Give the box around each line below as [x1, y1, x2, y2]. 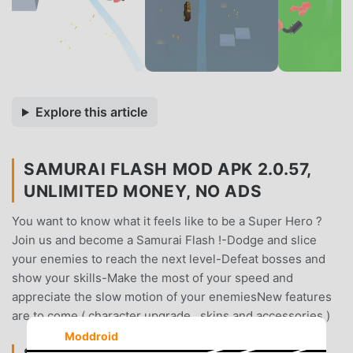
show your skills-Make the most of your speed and [12, 269, 293, 285]
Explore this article [35, 103, 147, 120]
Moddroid [64, 329, 118, 343]
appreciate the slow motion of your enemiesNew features [12, 288, 332, 304]
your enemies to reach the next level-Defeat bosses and [12, 251, 325, 266]
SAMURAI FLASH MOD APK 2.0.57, [24, 158, 313, 179]
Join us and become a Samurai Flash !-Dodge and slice [12, 232, 317, 247]
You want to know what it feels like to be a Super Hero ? [12, 213, 322, 229]
